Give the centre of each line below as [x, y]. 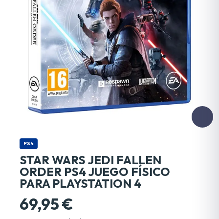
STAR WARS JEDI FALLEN [90, 160]
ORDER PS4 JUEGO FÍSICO [95, 171]
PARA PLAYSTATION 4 [80, 183]
